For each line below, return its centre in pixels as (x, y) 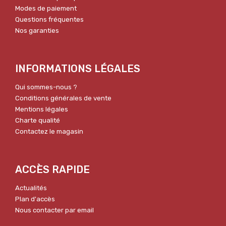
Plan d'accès (35, 199)
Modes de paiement (46, 9)
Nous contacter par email (54, 210)
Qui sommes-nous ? (46, 87)
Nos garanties (37, 31)
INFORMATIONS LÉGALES (78, 69)
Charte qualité (38, 121)
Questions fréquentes (49, 20)
